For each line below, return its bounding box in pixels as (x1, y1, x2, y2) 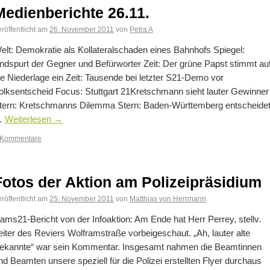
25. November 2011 (49, 195, 114, 202)
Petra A (130, 25, 153, 33)
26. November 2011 (49, 25, 114, 33)
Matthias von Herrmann (130, 195, 206, 202)
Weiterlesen (5, 115, 54, 124)
